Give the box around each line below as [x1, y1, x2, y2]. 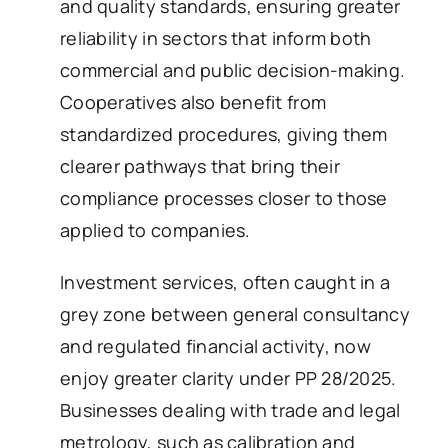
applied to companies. [60, 217, 251, 242]
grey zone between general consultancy [60, 301, 410, 326]
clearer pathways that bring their [60, 153, 340, 178]
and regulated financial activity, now [60, 333, 371, 358]
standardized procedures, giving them [60, 121, 388, 146]
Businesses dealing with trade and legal [60, 397, 401, 422]
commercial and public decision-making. [60, 57, 406, 82]
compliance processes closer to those [60, 185, 388, 210]
